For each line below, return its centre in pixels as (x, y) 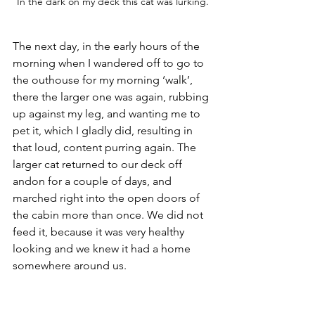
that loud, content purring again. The (106, 147)
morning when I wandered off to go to (110, 63)
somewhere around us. (70, 265)
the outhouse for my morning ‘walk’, (104, 79)
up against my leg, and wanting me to (108, 113)
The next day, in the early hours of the (108, 46)
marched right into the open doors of (108, 198)
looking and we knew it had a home (103, 248)
